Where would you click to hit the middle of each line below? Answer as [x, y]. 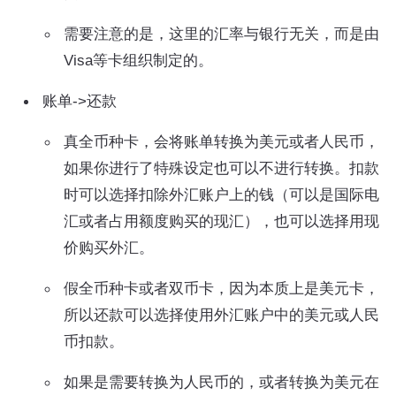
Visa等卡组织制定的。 [138, 60]
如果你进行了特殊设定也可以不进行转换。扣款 [221, 168]
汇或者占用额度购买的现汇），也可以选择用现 [221, 221]
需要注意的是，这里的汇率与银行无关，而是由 [221, 34]
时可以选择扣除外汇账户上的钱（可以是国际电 [221, 194]
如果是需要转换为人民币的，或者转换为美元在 [221, 382]
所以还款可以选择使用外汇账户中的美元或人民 [221, 315]
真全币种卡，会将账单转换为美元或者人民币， [221, 141]
